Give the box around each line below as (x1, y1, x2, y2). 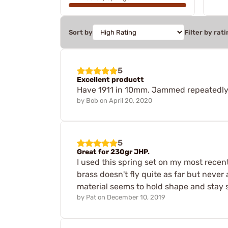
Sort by (69, 28, 93, 36)
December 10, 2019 (107, 193, 165, 202)
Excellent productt (77, 75, 144, 84)
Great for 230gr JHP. (77, 148, 150, 157)
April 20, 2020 (109, 96, 152, 104)
